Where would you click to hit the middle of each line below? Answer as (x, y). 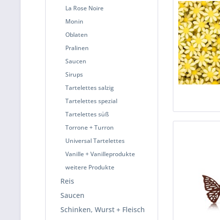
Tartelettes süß (87, 114)
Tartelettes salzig (90, 88)
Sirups (74, 74)
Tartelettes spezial (91, 101)
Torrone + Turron (90, 127)
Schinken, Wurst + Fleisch (103, 209)
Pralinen (77, 48)
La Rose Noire (84, 8)
